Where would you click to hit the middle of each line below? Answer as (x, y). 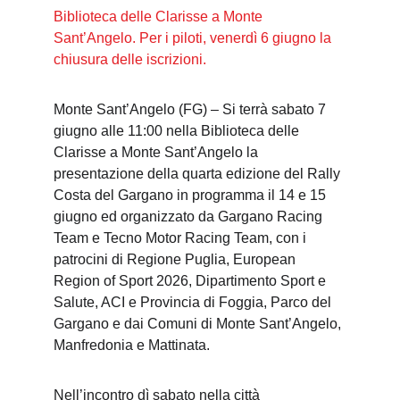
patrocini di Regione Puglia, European (176, 259)
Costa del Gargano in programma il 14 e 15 (192, 195)
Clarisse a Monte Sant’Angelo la (158, 152)
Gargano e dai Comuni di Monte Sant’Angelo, (199, 324)
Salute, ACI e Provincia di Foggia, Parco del (194, 302)
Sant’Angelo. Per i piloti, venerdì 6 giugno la (194, 38)
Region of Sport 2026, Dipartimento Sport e (192, 281)
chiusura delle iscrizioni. (130, 59)
